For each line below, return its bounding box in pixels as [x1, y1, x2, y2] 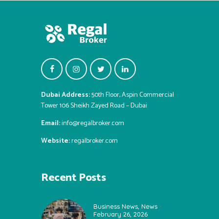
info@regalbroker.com [62, 118, 124, 130]
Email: [41, 118, 60, 130]
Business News [93, 202, 138, 211]
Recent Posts [41, 169, 106, 187]
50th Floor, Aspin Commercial [90, 89, 174, 101]
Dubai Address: [41, 89, 90, 101]
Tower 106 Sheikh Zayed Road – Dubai [41, 100, 147, 112]
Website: [41, 135, 70, 147]
